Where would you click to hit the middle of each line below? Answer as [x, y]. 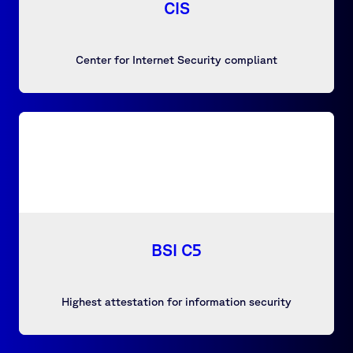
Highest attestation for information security [176, 301]
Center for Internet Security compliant [176, 59]
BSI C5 [176, 250]
